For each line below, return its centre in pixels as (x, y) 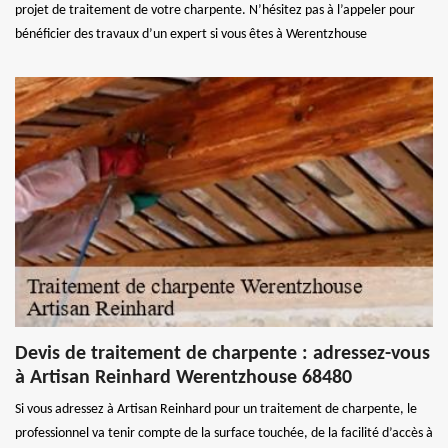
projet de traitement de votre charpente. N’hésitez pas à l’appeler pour (215, 10)
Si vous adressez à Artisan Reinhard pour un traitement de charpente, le (216, 409)
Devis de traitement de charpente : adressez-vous (222, 353)
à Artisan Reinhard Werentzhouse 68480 (183, 377)
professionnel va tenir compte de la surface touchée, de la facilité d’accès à (224, 433)
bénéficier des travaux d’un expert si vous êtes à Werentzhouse (191, 34)
